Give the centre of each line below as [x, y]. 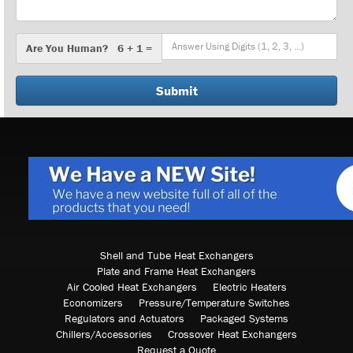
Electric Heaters [249, 286]
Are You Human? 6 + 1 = [89, 48]
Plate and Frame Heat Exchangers [176, 271]
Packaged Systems [244, 318]
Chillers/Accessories [104, 334]
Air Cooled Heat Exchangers [132, 286]
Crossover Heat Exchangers [232, 334]
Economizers [93, 302]
